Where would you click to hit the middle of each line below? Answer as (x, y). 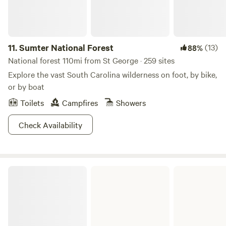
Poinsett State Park (38, 169)
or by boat (26, 86)
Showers (131, 102)
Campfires (80, 102)
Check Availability (50, 125)
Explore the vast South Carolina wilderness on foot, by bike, (112, 74)
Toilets (32, 102)
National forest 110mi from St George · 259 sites (91, 60)
